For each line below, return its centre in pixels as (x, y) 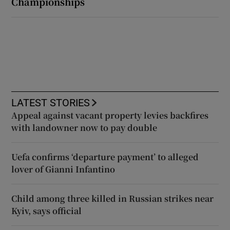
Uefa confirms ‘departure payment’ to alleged (105, 157)
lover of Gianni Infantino (63, 169)
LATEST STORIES (51, 102)
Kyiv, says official (47, 210)
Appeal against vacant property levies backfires (110, 115)
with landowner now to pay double (84, 127)
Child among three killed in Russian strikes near (113, 198)
